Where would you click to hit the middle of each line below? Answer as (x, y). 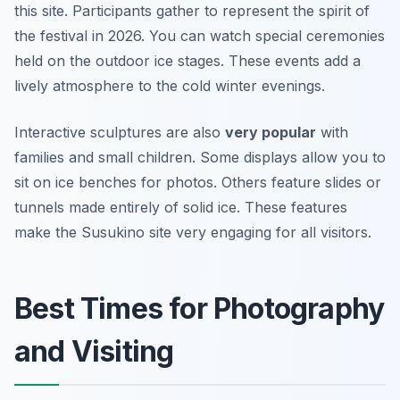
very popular (271, 132)
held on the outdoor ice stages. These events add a (187, 61)
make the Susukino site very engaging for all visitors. (193, 232)
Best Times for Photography (200, 308)
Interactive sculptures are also (120, 132)
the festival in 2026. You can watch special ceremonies (200, 36)
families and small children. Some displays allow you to (200, 157)
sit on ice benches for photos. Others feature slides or (198, 182)
